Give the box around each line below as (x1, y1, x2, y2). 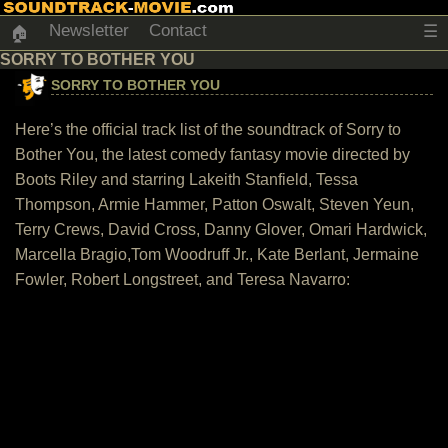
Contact (149, 21, 207, 40)
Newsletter (49, 21, 129, 40)
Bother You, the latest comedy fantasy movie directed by (15, 146, 410, 163)
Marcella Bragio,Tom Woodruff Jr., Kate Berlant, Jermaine (15, 246, 419, 263)
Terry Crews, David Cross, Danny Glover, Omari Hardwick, (15, 221, 427, 238)
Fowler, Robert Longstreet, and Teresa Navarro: (15, 271, 350, 288)
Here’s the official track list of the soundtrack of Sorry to (15, 121, 401, 138)
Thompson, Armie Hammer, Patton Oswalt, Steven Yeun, (15, 196, 414, 213)
